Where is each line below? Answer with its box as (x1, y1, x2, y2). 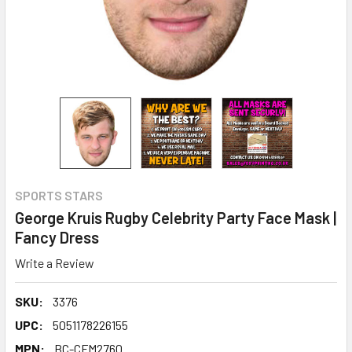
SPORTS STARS (15, 188, 103, 203)
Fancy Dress (15, 228, 99, 247)
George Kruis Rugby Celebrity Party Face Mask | (15, 208, 336, 227)
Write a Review (15, 255, 94, 270)
